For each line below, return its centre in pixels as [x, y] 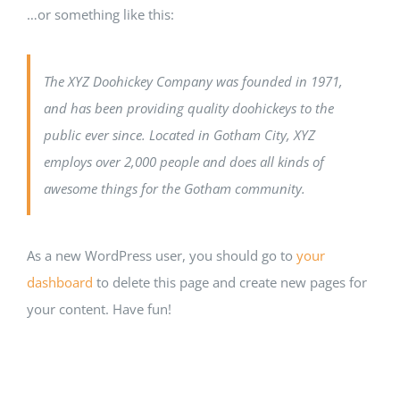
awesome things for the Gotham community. [175, 188]
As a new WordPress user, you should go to [162, 255]
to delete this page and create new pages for [230, 282]
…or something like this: [100, 14]
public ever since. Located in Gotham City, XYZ [179, 135]
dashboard [60, 282]
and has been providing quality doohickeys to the [189, 108]
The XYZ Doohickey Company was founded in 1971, [193, 81]
